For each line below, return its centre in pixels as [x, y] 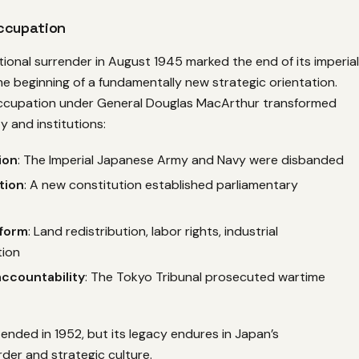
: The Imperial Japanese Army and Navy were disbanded [181, 159]
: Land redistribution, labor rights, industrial [153, 231]
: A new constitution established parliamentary [161, 185]
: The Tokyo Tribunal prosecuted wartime [205, 277]
